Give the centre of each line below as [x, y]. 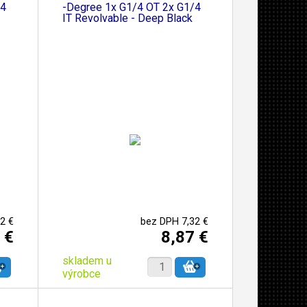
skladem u [87, 260]
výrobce [81, 273]
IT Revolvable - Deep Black [127, 18]
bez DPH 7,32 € [174, 221]
